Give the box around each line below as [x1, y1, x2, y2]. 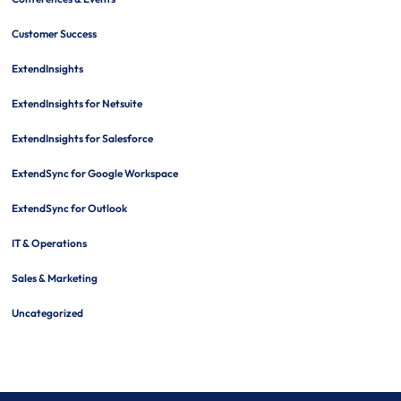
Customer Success [11, 26, 97, 40]
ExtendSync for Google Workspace [11, 166, 178, 180]
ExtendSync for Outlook [11, 200, 127, 215]
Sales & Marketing [11, 270, 98, 285]
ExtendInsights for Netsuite [11, 96, 142, 110]
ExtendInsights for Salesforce [11, 131, 153, 145]
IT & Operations [11, 235, 87, 250]
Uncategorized [11, 305, 83, 320]
